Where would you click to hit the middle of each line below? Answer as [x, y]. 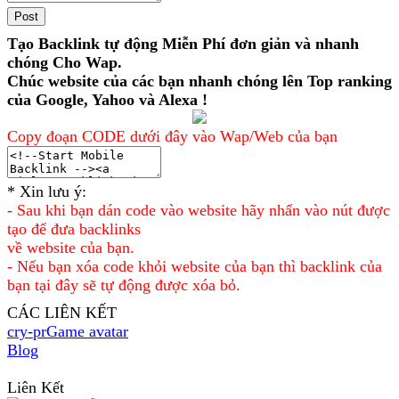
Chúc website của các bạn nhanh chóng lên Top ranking [199, 81]
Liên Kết [36, 387]
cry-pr [27, 331]
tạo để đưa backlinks [74, 228]
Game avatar [87, 331]
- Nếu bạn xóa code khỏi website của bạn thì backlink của [195, 266]
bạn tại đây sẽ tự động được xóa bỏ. [124, 285]
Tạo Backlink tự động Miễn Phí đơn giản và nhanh [183, 43]
